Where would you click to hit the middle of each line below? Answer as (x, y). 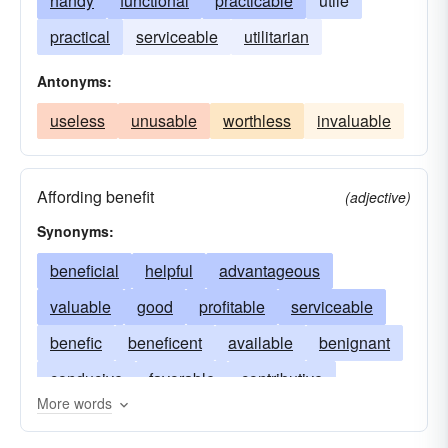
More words (74, 403)
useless (77, 120)
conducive (86, 378)
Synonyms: (75, 231)
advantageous (269, 270)
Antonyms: (74, 81)
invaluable (354, 120)
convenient (180, 414)
